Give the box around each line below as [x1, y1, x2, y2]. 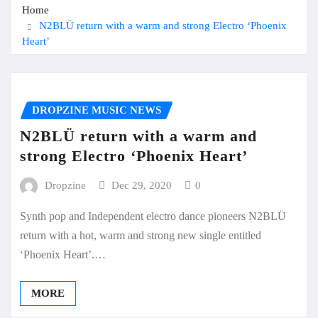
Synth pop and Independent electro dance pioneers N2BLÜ [20, 210, 286, 223]
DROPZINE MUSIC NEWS [32, 104, 161, 116]
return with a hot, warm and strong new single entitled [20, 229, 261, 242]
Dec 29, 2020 [111, 180, 172, 192]
